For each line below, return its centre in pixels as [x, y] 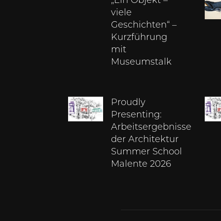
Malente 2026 [141, 165]
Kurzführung [139, 38]
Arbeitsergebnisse [151, 128]
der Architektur [145, 140]
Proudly [129, 103]
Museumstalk [142, 63]
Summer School [147, 152]
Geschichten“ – [144, 26]
